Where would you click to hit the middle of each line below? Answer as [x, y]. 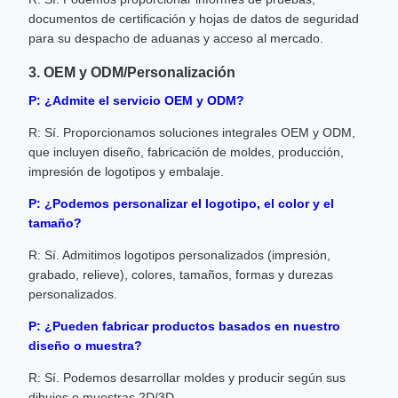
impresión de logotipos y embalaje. [126, 171]
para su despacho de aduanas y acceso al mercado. [176, 38]
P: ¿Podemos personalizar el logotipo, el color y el [181, 203]
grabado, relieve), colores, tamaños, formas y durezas [181, 275]
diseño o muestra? [85, 346]
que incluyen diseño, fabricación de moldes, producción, [186, 152]
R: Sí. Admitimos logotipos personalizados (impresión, [179, 255]
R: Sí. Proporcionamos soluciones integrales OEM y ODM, [192, 132]
